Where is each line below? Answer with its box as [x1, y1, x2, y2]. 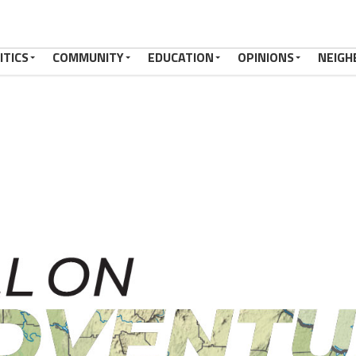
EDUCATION [148, 48, 214, 67]
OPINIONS [238, 48, 294, 67]
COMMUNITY [52, 48, 124, 67]
